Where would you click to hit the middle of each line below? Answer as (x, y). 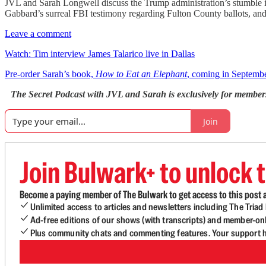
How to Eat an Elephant (141, 74)
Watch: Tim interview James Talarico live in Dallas (100, 54)
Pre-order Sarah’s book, (50, 74)
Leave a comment (38, 34)
